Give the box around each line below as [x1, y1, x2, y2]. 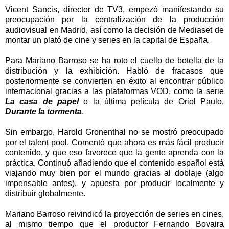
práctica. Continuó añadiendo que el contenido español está [5, 158, 224, 167]
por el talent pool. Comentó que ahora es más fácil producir [5, 138, 224, 147]
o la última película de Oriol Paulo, [78, 97, 224, 106]
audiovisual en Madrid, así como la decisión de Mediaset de [5, 25, 224, 34]
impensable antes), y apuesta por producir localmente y [5, 178, 224, 188]
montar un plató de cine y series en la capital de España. [5, 35, 210, 44]
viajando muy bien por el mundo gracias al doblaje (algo [5, 168, 224, 177]
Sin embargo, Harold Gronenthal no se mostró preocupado [5, 127, 224, 136]
